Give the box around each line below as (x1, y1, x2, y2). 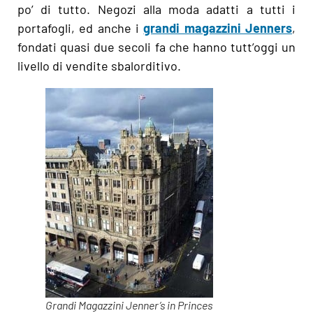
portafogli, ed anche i (17, 20, 144, 36)
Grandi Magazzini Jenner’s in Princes (45, 298, 212, 312)
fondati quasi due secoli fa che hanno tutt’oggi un (17, 38, 296, 54)
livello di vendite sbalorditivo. (17, 57, 181, 73)
